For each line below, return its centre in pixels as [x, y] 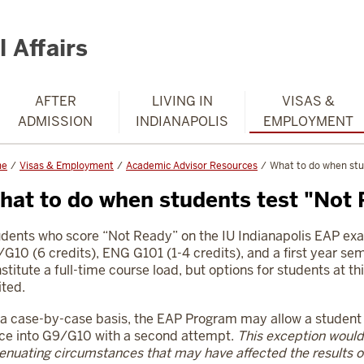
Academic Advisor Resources [192, 166]
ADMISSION [56, 121]
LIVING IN [182, 101]
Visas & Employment [67, 166]
